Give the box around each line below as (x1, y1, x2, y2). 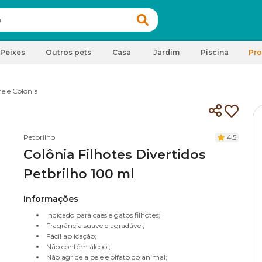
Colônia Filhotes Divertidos (23, 147, 206, 163)
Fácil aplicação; (46, 232, 96, 240)
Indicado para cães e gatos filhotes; (46, 211, 160, 219)
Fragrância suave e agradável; (46, 221, 144, 230)
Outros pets (46, 48, 91, 57)
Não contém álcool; (46, 242, 111, 251)
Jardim (153, 48, 180, 57)
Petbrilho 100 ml (23, 166, 135, 182)
